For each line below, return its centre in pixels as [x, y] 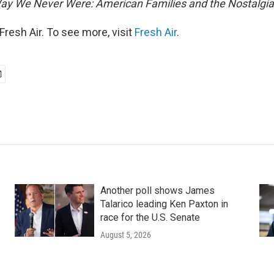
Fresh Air [156, 32]
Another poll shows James [157, 191]
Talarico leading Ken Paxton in [164, 204]
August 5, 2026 [125, 235]
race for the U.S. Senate [150, 217]
